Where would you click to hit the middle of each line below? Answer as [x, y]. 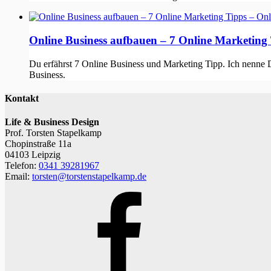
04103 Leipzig [33, 155]
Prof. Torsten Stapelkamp [53, 133]
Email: [18, 177]
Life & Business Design [52, 122]
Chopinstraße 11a [38, 144]
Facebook [47, 197]
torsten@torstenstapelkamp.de [89, 177]
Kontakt [22, 98]
